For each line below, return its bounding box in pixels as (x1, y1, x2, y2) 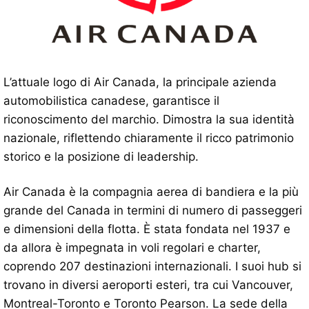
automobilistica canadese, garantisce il (3, 93, 219, 108)
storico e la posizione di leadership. (3, 149, 199, 163)
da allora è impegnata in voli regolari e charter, (3, 240, 261, 255)
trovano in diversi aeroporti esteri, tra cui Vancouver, (3, 277, 293, 292)
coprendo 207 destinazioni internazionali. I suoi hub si (3, 259, 301, 273)
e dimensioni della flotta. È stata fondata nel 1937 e (3, 221, 290, 236)
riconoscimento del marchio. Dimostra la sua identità (3, 112, 295, 126)
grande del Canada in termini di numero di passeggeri (3, 203, 302, 217)
